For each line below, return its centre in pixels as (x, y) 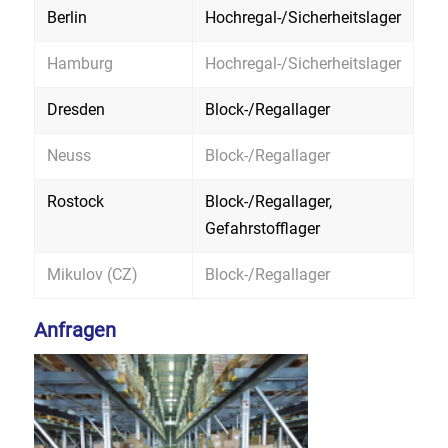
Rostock (75, 201)
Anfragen (74, 329)
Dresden (75, 109)
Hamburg (79, 63)
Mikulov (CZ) (92, 274)
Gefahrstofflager (262, 228)
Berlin (66, 17)
